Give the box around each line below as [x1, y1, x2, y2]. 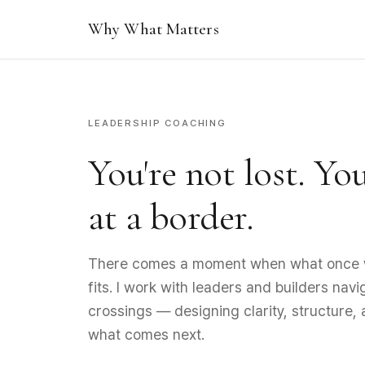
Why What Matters [88, 19, 219, 40]
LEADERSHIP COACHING [88, 117, 227, 129]
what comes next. [88, 325, 204, 343]
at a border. [88, 193, 254, 240]
